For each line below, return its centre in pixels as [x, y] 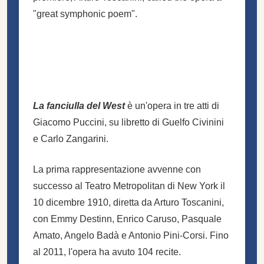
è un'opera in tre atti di [172, 105]
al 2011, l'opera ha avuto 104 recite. [107, 252]
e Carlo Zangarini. [71, 138]
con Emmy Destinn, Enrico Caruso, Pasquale [127, 219]
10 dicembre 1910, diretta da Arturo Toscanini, [128, 202]
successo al [59, 186]
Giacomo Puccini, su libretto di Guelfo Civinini [128, 122]
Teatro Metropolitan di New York [151, 186]
